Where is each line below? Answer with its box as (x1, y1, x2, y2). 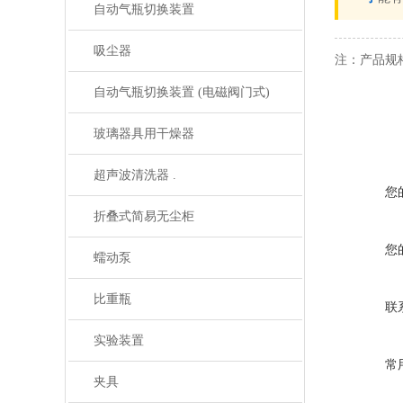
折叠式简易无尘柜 (93, 210, 194, 223)
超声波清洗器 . (93, 168, 176, 182)
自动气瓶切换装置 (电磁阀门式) (93, 85, 270, 99)
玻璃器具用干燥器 (93, 127, 194, 140)
